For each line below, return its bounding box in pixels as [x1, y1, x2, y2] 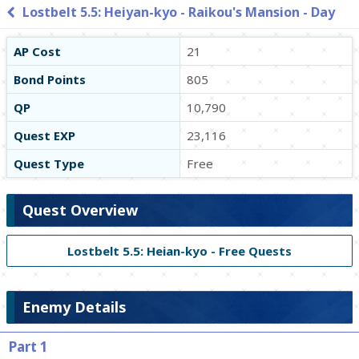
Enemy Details [22, 297, 127, 317]
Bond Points [14, 71, 86, 87]
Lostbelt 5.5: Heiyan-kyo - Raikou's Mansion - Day [22, 3, 335, 21]
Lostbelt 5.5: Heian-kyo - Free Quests [67, 243, 292, 259]
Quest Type [14, 155, 84, 171]
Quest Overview [22, 200, 138, 220]
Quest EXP [14, 127, 75, 143]
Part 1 [9, 337, 48, 356]
